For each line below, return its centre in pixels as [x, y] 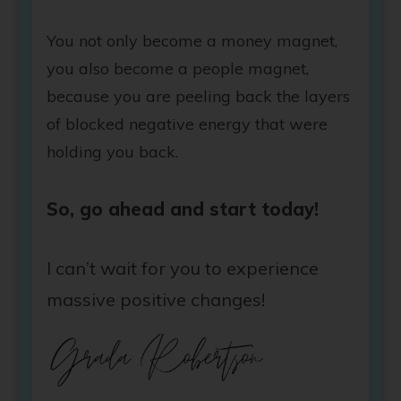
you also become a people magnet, [178, 69]
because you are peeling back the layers [198, 97]
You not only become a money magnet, [192, 41]
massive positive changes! [156, 300]
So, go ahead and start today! [183, 209]
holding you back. [112, 152]
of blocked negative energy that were [187, 124]
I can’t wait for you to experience [183, 269]
